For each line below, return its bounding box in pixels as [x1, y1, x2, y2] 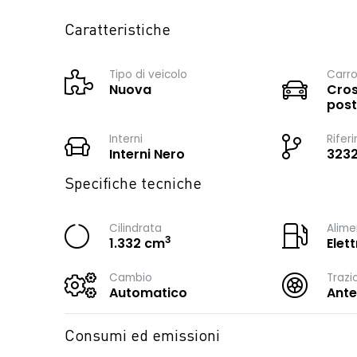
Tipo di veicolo [109, 67, 187, 82]
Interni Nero [109, 145, 185, 163]
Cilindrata [109, 221, 162, 236]
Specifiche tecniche [65, 177, 202, 193]
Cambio [109, 270, 152, 285]
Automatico [109, 284, 187, 302]
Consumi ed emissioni [65, 329, 220, 345]
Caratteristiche [65, 23, 171, 39]
